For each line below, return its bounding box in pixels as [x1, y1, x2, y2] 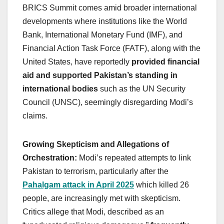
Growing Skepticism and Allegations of [22, 139, 169, 148]
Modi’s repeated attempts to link [77, 153, 191, 162]
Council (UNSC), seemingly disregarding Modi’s [22, 97, 193, 106]
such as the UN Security [98, 84, 185, 93]
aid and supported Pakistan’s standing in [22, 70, 177, 79]
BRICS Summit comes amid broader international [22, 3, 197, 12]
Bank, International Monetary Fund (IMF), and [22, 30, 182, 39]
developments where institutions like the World [22, 16, 187, 25]
